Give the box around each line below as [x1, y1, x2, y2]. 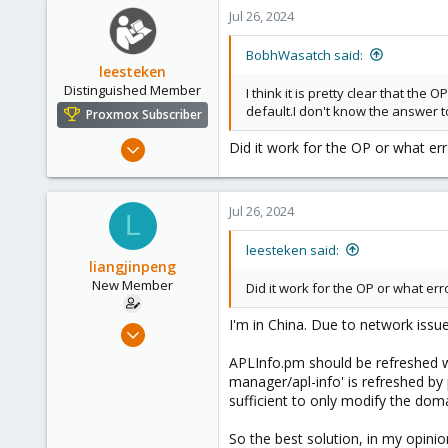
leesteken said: [246, 240, 339, 259]
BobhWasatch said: [246, 45, 363, 64]
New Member [92, 275, 173, 294]
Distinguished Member [64, 80, 201, 99]
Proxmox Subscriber [86, 105, 202, 123]
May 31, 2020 [131, 132, 208, 151]
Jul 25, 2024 [143, 317, 208, 336]
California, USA [118, 67, 208, 86]
